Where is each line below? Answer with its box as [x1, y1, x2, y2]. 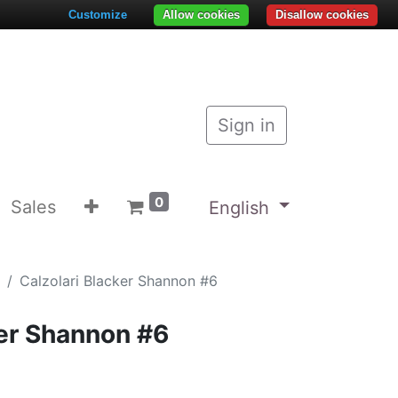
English [208, 196, 269, 219]
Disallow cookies [275, 8, 369, 21]
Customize [68, 8, 127, 21]
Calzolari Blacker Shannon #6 [20, 271, 218, 290]
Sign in [218, 115, 275, 136]
